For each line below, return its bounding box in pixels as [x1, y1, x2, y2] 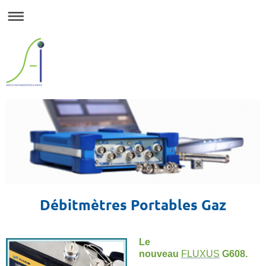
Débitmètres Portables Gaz [40, 195, 226, 214]
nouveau [139, 248, 181, 259]
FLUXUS [181, 248, 220, 259]
